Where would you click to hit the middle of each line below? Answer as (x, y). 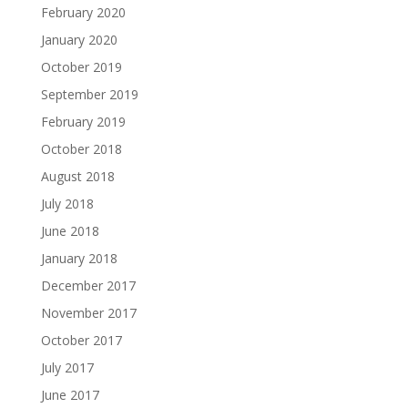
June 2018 (70, 230)
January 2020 (79, 39)
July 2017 (67, 367)
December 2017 (88, 285)
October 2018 (81, 148)
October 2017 (81, 340)
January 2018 (79, 258)
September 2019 (89, 94)
